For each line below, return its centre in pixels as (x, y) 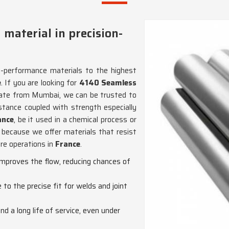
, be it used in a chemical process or (75, 120)
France (67, 144)
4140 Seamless (108, 83)
